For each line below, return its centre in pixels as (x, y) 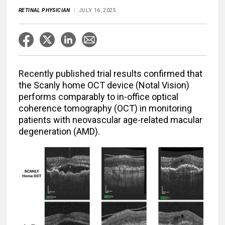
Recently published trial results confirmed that (110, 74)
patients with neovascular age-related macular (110, 120)
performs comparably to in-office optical (98, 97)
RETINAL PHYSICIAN (44, 11)
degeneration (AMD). (59, 132)
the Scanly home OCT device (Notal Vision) (104, 85)
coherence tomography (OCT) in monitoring (105, 108)
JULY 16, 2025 (97, 11)
